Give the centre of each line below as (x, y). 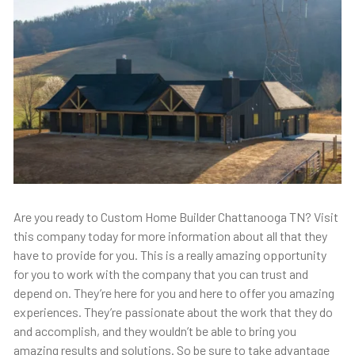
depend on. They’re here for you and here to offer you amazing (174, 293)
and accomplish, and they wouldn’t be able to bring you (155, 331)
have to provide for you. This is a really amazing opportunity (170, 255)
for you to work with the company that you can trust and (160, 274)
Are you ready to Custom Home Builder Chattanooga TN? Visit (176, 217)
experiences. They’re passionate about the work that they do (173, 312)
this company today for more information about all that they (170, 236)
